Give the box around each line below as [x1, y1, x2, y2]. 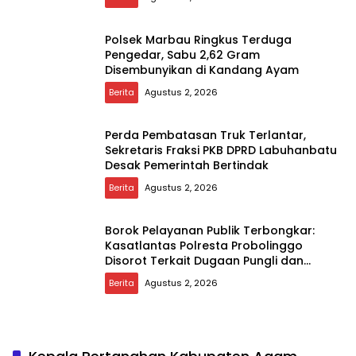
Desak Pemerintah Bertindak [105, 157, 269, 173]
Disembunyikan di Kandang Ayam [105, 61, 299, 78]
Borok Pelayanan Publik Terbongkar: [105, 222, 315, 238]
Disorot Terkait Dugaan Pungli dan [105, 252, 304, 269]
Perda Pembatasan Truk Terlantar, [105, 126, 306, 143]
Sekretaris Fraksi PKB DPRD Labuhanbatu [105, 141, 337, 158]
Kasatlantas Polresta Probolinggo [105, 237, 303, 253]
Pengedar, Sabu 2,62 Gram [105, 46, 260, 63]
